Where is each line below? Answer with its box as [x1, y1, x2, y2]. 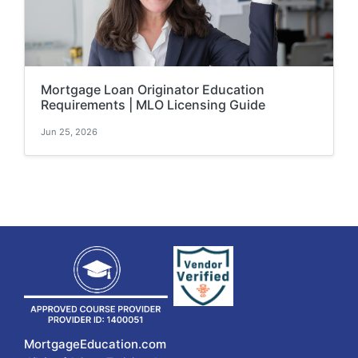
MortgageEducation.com [24, 336, 166, 352]
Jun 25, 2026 [41, 126, 97, 138]
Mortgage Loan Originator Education [41, 82, 265, 98]
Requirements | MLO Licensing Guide [41, 97, 265, 113]
